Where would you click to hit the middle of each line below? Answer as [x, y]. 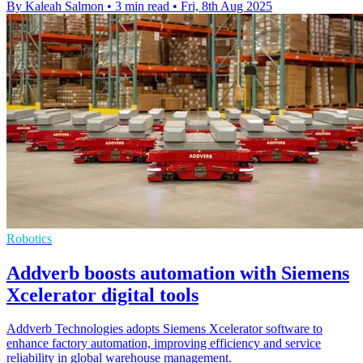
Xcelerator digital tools [102, 295]
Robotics [29, 238]
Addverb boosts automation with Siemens [178, 273]
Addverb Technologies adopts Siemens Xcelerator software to [164, 329]
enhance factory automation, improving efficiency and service [164, 344]
